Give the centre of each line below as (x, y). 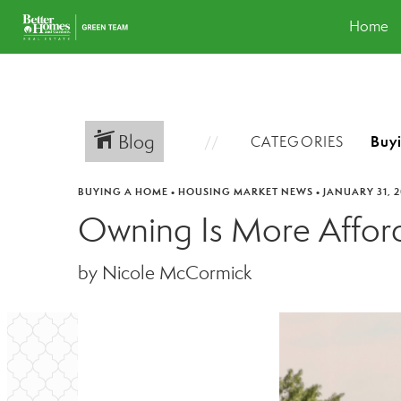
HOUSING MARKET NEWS (246, 192)
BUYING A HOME (123, 192)
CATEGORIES (297, 141)
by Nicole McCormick (165, 273)
